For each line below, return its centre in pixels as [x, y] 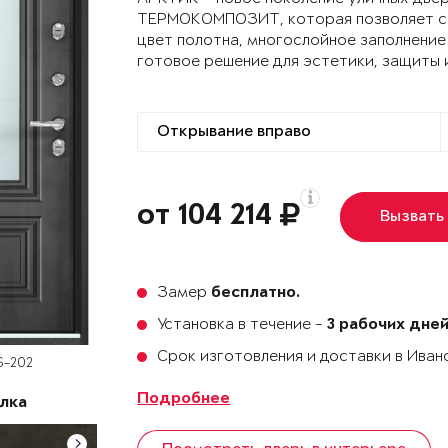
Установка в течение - [242, 324]
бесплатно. [256, 293]
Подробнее [184, 399]
